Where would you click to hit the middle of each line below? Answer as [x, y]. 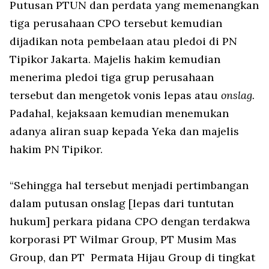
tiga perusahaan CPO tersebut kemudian [116, 23]
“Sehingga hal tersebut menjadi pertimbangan [129, 186]
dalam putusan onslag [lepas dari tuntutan [122, 204]
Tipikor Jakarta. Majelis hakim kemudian [115, 59]
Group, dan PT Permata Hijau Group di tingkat [132, 258]
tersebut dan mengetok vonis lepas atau [115, 95]
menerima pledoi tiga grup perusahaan [112, 77]
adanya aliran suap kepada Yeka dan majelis [124, 131]
